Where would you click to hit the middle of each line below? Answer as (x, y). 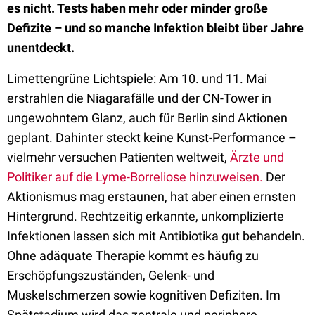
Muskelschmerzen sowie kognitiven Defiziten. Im (144, 295)
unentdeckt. (41, 47)
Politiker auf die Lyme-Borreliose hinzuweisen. (135, 177)
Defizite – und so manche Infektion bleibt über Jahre (155, 28)
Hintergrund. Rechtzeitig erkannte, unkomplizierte (146, 216)
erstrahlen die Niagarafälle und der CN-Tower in (139, 98)
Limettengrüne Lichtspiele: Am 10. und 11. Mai (137, 78)
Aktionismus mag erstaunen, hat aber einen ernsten (152, 197)
